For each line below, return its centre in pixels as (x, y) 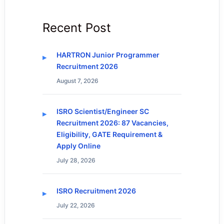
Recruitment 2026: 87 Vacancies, (112, 122)
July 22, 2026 (75, 205)
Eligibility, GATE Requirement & (109, 134)
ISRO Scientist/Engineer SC (102, 111)
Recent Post (76, 27)
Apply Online (78, 145)
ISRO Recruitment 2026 (96, 191)
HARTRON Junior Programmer (108, 54)
